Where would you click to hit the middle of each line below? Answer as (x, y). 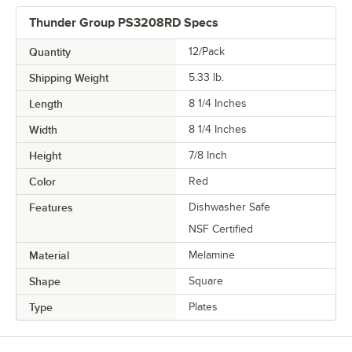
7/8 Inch (208, 155)
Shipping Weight (69, 77)
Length (46, 103)
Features (51, 207)
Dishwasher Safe (229, 207)
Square (206, 280)
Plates (203, 306)
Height (45, 155)
